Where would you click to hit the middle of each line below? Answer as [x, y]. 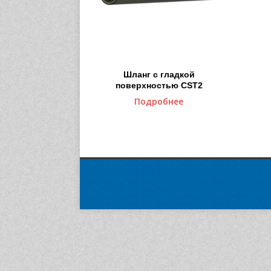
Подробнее [159, 102]
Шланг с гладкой [159, 75]
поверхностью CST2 [159, 86]
